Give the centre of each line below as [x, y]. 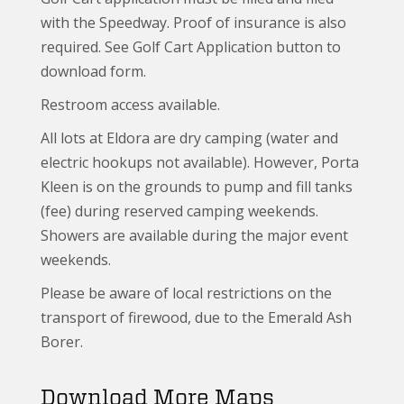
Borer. [62, 341]
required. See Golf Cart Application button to [191, 46]
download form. [93, 71]
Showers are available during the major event [194, 235]
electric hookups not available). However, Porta [200, 162]
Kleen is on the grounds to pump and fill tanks [197, 186]
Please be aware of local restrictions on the [186, 293]
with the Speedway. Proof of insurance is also [193, 22]
